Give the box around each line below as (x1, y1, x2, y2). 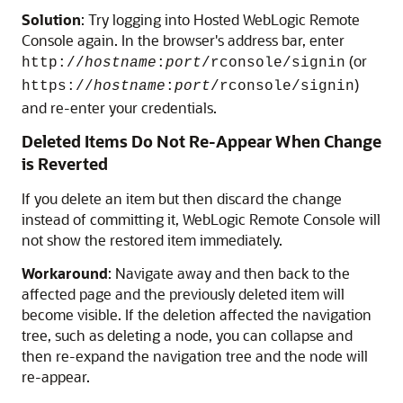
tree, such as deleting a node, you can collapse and (22, 326, 353, 345)
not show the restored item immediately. (22, 230, 282, 249)
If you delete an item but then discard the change (22, 189, 342, 208)
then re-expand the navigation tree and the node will (22, 346, 368, 365)
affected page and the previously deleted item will (22, 284, 345, 303)
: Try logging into (81, 10, 193, 29)
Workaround (22, 264, 108, 282)
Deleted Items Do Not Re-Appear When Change (22, 130, 381, 152)
